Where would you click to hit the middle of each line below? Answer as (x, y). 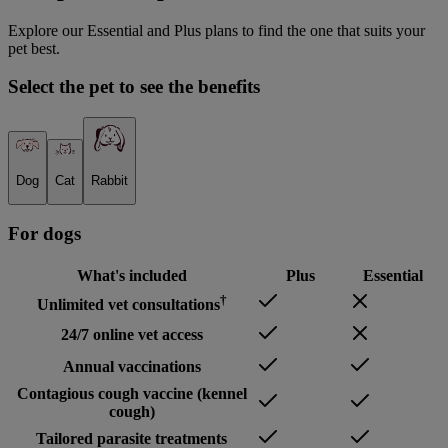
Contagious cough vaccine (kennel (131, 394)
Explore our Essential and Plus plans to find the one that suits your (216, 30)
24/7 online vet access (131, 335)
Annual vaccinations (131, 367)
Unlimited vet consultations (128, 305)
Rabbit (109, 181)
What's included (131, 276)
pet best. (34, 48)
